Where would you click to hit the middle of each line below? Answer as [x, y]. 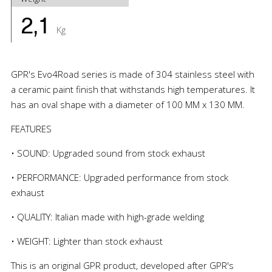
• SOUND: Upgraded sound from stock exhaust [108, 153]
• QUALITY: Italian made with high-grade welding [107, 216]
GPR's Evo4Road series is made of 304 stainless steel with [132, 74]
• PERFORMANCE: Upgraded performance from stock [119, 177]
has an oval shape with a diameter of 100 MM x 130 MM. [127, 104]
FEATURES [31, 128]
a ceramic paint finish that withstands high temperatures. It [133, 89]
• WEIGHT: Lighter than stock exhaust [87, 241]
